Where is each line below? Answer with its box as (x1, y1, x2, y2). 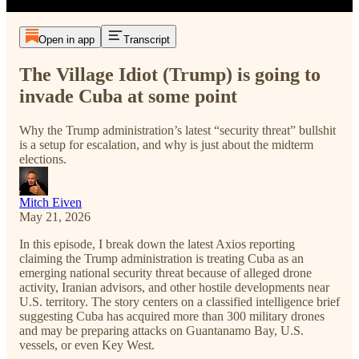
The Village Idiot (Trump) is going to (19, 63, 321, 85)
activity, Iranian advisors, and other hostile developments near (19, 280, 329, 294)
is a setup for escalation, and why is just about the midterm (19, 137, 313, 151)
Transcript (123, 34, 170, 46)
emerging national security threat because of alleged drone (19, 265, 312, 280)
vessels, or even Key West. (19, 337, 155, 352)
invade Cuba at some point (19, 85, 237, 107)
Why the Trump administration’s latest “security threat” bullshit (19, 123, 336, 137)
